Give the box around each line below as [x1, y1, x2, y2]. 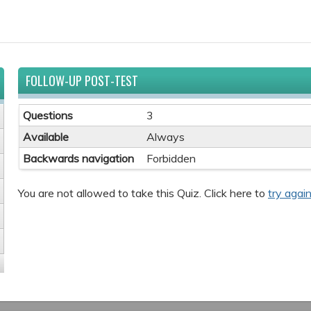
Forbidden [146, 151, 196, 165]
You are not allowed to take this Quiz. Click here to [18, 186, 268, 200]
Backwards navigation [23, 151, 134, 165]
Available [23, 130, 69, 144]
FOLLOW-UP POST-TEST [26, 72, 138, 90]
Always [146, 130, 185, 144]
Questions [23, 108, 73, 122]
